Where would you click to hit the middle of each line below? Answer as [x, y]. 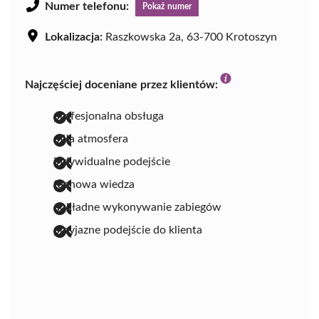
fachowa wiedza [94, 184]
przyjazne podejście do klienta [128, 230]
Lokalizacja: [74, 37]
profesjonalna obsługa [109, 116]
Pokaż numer [167, 6]
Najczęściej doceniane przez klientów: [121, 84]
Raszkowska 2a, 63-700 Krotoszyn [190, 37]
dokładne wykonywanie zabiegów [137, 207]
